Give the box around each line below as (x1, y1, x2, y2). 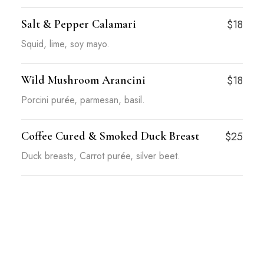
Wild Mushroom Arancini (21, 73, 146, 87)
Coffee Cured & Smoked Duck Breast (21, 129, 199, 143)
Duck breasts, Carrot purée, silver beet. (21, 149, 180, 163)
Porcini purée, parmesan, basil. (21, 93, 145, 107)
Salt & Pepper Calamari (21, 17, 136, 31)
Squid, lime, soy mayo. (21, 37, 110, 51)
